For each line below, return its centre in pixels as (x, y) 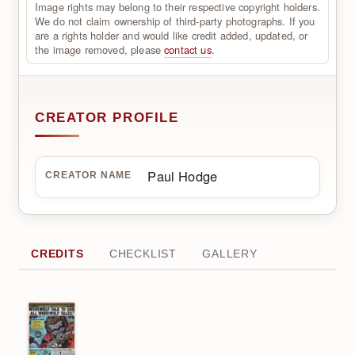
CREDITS (57, 254)
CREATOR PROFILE (107, 117)
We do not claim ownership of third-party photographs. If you (175, 21)
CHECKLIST (143, 254)
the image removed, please (100, 50)
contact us (188, 50)
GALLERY (230, 254)
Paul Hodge (183, 176)
